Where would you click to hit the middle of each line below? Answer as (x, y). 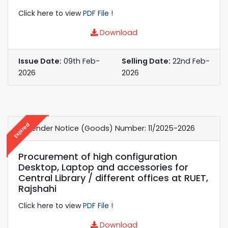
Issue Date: (40, 61)
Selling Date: (146, 61)
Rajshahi (37, 188)
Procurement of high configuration (98, 156)
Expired (22, 130)
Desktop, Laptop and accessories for (103, 167)
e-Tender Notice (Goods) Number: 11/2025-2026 (107, 128)
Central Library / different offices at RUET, (113, 178)
